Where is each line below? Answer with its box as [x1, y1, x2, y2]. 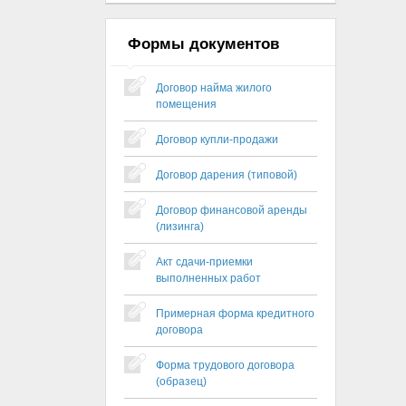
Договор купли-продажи [156, 133, 278, 146]
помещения [156, 98, 217, 111]
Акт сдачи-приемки [156, 256, 253, 268]
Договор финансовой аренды [156, 204, 307, 217]
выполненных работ [156, 272, 261, 285]
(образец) [156, 375, 207, 388]
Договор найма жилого [156, 82, 272, 94]
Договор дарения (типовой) [156, 169, 297, 181]
